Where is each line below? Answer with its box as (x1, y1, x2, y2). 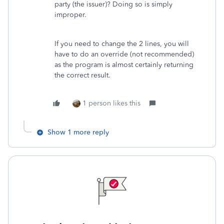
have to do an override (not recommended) (54, 50, 194, 58)
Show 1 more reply (47, 128, 109, 136)
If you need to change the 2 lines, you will (54, 39, 189, 48)
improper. (54, 10, 86, 19)
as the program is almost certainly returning (54, 60, 193, 69)
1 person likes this (82, 99, 140, 107)
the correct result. (54, 71, 110, 79)
